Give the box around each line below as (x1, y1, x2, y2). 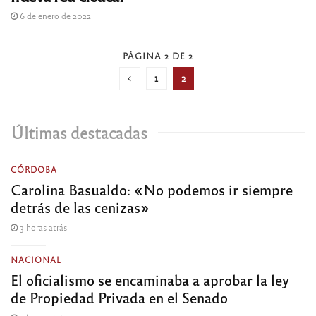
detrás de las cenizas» (11, 197, 150, 217)
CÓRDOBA (11, 164, 57, 174)
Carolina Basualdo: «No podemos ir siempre (11, 179, 293, 199)
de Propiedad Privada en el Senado (11, 287, 228, 307)
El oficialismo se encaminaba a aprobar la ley (11, 269, 289, 289)
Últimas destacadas (11, 121, 147, 142)
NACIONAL (11, 254, 61, 265)
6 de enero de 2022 (18, 9, 91, 21)
